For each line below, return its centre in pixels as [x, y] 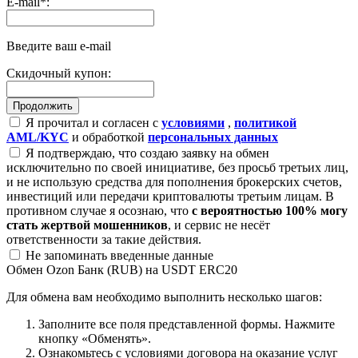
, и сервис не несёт [219, 225]
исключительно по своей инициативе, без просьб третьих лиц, [177, 167]
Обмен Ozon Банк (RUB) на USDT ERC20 [122, 269]
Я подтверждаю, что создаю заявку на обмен [146, 153]
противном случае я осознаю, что [99, 210]
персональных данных [213, 137]
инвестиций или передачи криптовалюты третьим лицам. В [170, 196]
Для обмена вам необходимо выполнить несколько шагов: [164, 296]
